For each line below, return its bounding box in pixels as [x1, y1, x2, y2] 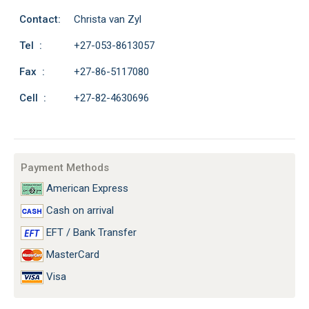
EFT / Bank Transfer [43, 226, 137, 239]
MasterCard [43, 248, 99, 261]
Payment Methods [21, 161, 109, 174]
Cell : [19, 92, 46, 104]
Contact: [19, 13, 61, 26]
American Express [43, 182, 128, 195]
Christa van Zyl [74, 13, 141, 26]
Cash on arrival [43, 204, 114, 217]
